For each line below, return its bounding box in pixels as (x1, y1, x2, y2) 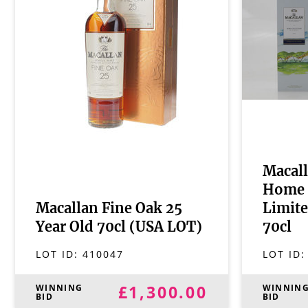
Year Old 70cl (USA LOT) (36, 221, 202, 234)
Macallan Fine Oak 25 (36, 202, 182, 216)
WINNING (36, 282, 83, 294)
